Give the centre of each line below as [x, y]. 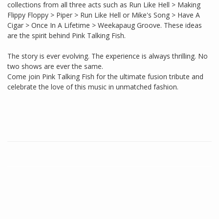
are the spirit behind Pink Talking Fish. [66, 36]
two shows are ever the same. [55, 66]
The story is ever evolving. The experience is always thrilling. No [108, 56]
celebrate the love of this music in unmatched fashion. [93, 87]
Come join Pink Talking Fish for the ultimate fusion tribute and [105, 77]
